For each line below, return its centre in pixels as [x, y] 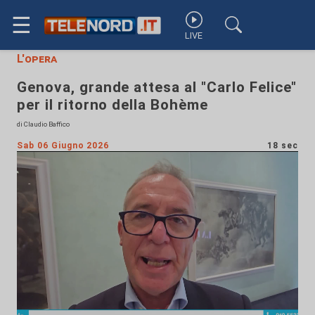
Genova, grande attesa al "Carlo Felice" [157, 87]
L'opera [37, 59]
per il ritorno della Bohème [112, 105]
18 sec [283, 146]
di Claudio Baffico [43, 124]
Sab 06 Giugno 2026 [63, 146]
